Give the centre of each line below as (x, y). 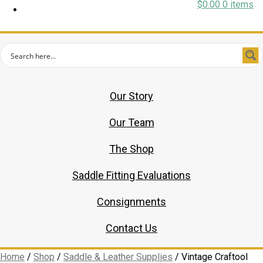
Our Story (131, 96)
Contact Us (131, 228)
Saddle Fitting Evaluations (131, 175)
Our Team (131, 122)
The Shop (131, 149)
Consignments (131, 202)
